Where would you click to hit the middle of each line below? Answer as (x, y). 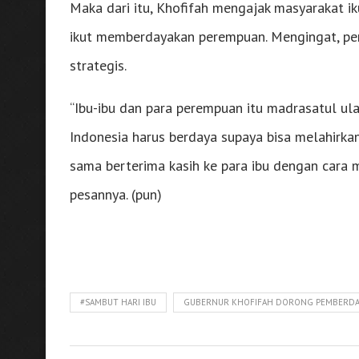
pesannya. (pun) (116, 194)
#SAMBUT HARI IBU (118, 302)
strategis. (98, 65)
